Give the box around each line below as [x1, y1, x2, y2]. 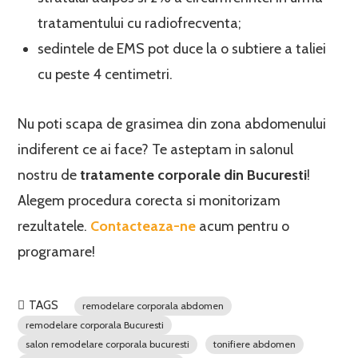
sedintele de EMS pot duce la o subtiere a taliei [38, 40, 327, 58]
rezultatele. [18, 217, 91, 235]
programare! [18, 243, 96, 261]
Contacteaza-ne [90, 217, 197, 235]
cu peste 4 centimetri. [38, 66, 173, 83]
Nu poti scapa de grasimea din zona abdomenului [18, 115, 327, 133]
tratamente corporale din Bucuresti [80, 166, 308, 184]
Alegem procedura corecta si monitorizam [18, 192, 281, 209]
